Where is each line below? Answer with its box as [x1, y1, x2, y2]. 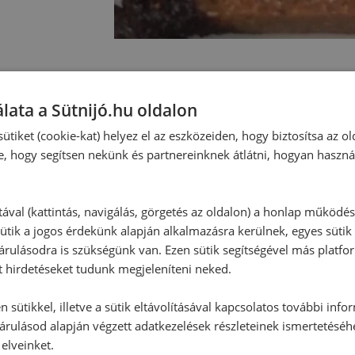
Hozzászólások [114, 94, 250, 125]
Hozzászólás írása [114, 217, 303, 253]
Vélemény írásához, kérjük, [114, 265, 301, 289]
